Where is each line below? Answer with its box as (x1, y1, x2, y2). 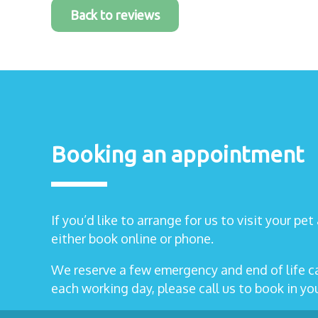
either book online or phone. (51, 230, 214, 246)
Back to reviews (70, 7, 160, 22)
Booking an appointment (51, 142, 304, 168)
